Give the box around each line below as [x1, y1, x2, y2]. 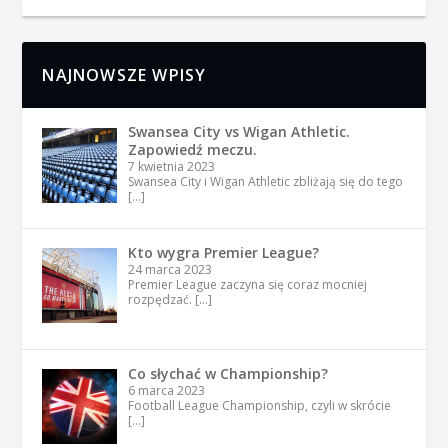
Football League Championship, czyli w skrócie [127, 396, 391, 414]
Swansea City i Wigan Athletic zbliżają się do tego [127, 173, 403, 191]
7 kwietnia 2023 [127, 158, 215, 176]
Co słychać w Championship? [127, 363, 328, 383]
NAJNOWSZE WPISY [42, 64, 207, 87]
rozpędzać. [127, 291, 195, 309]
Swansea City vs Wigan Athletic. [127, 122, 350, 142]
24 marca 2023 [127, 261, 212, 279]
